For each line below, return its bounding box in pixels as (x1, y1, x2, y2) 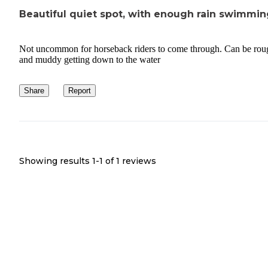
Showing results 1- (19, 155, 99, 166)
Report (68, 86, 91, 95)
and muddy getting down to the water (19, 54, 160, 65)
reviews (120, 155, 156, 166)
